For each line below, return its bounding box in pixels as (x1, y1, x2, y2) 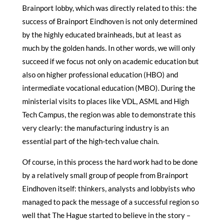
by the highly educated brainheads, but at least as (22, 30, 182, 39)
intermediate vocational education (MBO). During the (22, 83, 195, 92)
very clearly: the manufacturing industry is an (22, 123, 169, 132)
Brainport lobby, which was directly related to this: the (22, 3, 197, 12)
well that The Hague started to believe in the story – (22, 210, 190, 220)
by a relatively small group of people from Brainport (22, 170, 188, 180)
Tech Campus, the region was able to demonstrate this (22, 110, 196, 119)
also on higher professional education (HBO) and (22, 70, 178, 79)
